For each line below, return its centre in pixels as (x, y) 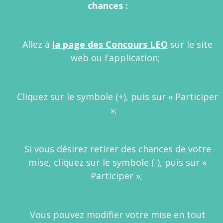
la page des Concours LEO (110, 44)
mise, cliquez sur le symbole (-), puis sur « (117, 162)
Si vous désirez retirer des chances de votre (117, 149)
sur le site (190, 44)
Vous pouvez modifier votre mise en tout (117, 215)
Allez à (37, 44)
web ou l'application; (117, 58)
